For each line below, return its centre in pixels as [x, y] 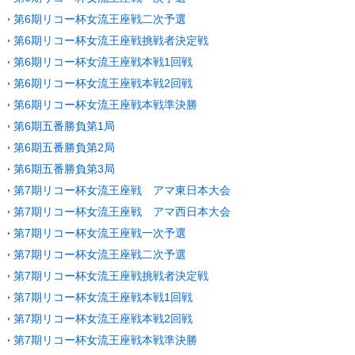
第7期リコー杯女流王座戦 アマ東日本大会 [122, 190]
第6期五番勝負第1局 [64, 126]
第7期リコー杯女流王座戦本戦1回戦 [103, 297]
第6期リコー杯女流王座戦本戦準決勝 [105, 105]
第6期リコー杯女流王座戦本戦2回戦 [103, 83]
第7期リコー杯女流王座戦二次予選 [100, 254]
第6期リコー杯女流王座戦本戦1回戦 [103, 62]
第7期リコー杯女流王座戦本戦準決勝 [105, 340]
